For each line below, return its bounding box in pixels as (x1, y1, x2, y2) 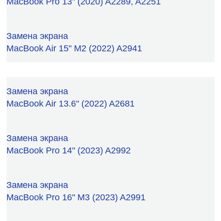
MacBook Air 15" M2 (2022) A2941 (6, 43, 142, 53)
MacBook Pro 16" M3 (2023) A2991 (6, 192, 146, 202)
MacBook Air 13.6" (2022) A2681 (6, 98, 135, 109)
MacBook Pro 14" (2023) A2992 (6, 145, 131, 155)
